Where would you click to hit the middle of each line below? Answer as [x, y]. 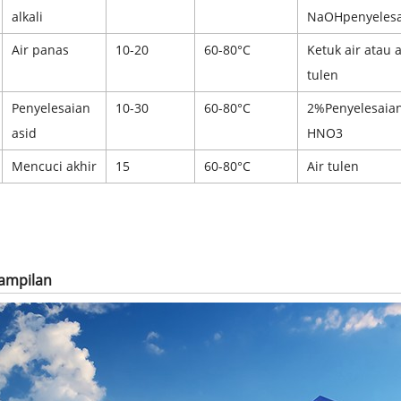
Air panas [40, 49]
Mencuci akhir [54, 166]
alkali [27, 16]
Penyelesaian [51, 107]
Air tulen [333, 166]
